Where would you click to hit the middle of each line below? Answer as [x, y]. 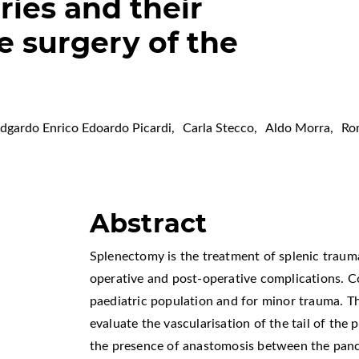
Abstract [148, 224]
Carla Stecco [219, 129]
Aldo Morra [298, 129]
